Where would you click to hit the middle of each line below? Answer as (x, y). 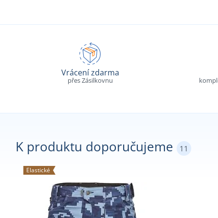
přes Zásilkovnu (90, 81)
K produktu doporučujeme (96, 147)
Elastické (38, 170)
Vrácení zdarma (90, 73)
